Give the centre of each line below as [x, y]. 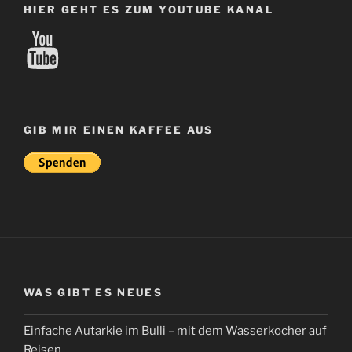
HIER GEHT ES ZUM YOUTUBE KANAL [148, 10]
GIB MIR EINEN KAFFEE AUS [119, 130]
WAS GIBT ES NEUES [93, 292]
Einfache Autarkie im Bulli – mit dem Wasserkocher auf [175, 330]
